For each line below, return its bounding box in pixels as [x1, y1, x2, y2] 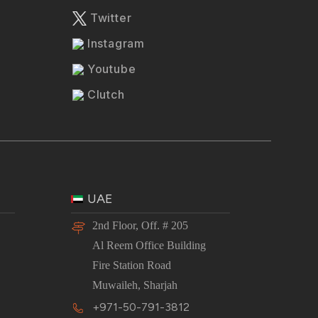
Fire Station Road [92, 259, 171, 272]
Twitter [87, 10, 132, 25]
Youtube [84, 61, 136, 76]
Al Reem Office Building [92, 239, 206, 252]
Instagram [84, 35, 145, 50]
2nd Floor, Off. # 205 [92, 219, 188, 232]
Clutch [84, 87, 125, 102]
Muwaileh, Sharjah [92, 279, 177, 292]
